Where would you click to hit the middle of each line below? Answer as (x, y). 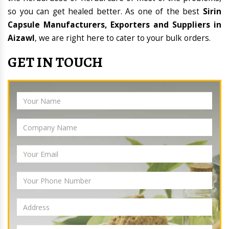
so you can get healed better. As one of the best (105, 12)
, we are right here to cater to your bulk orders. (123, 38)
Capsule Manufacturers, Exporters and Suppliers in (114, 25)
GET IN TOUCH (55, 63)
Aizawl (21, 38)
